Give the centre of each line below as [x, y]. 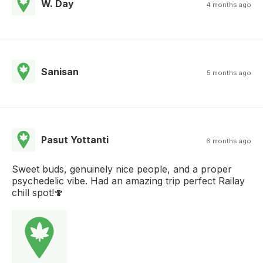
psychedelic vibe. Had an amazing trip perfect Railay [128, 181]
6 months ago [229, 141]
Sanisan [60, 71]
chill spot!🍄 [38, 192]
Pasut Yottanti [75, 139]
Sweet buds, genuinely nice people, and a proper [122, 169]
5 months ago [229, 73]
